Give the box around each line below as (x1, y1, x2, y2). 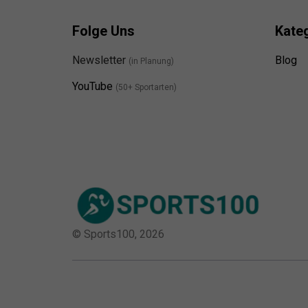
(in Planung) (128, 56, 174, 67)
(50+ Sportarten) (115, 82, 177, 93)
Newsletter (71, 54, 129, 67)
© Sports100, (71, 228, 140, 241)
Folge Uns (71, 23, 135, 40)
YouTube (71, 80, 113, 93)
